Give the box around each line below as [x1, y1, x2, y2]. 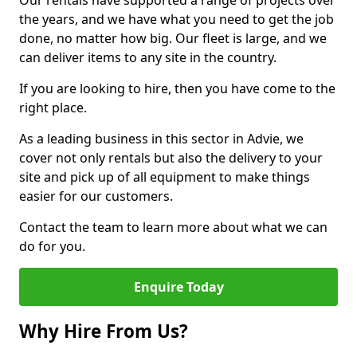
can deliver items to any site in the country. [19, 49, 277, 66]
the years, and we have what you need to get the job [19, 10, 334, 28]
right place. [19, 99, 87, 116]
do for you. [19, 237, 85, 255]
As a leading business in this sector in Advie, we [19, 130, 304, 147]
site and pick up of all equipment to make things [19, 168, 310, 186]
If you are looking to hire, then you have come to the [19, 80, 335, 97]
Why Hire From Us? [19, 319, 188, 343]
